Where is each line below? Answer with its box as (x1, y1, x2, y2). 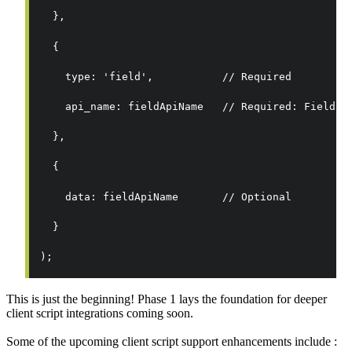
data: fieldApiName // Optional (40, 190, 292, 203)
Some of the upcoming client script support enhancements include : (6, 335, 337, 349)
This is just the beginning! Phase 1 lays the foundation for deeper (6, 292, 327, 306)
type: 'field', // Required (40, 70, 292, 82)
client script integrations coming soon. (6, 306, 193, 321)
